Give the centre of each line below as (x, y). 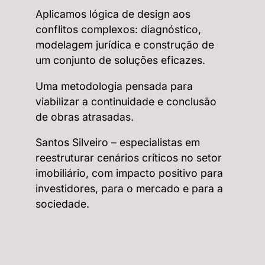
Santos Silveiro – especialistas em (118, 143)
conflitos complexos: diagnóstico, (118, 29)
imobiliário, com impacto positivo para (129, 173)
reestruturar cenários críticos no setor (129, 158)
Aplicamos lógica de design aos (113, 14)
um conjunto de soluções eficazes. (120, 60)
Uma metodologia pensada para (114, 86)
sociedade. (62, 204)
